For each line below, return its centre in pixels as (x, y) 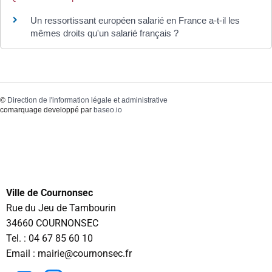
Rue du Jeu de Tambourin (61, 208)
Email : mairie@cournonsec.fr (69, 254)
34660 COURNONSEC (52, 223)
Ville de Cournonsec (49, 193)
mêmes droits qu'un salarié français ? (104, 33)
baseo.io (108, 110)
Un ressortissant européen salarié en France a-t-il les (135, 21)
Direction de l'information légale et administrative (87, 100)
